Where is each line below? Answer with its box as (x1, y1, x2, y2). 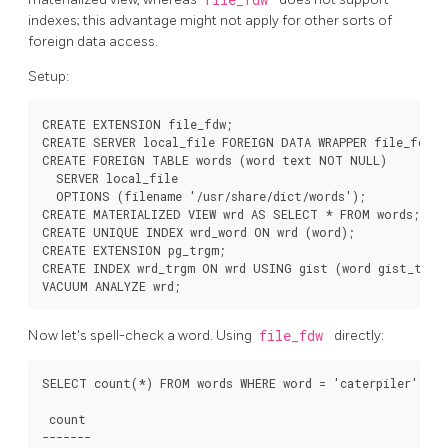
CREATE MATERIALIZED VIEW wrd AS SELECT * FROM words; (42, 205, 420, 222)
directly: (334, 327, 384, 345)
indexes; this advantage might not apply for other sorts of (28, 11, 392, 29)
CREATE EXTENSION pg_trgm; (42, 241, 226, 258)
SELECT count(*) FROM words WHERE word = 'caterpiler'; (42, 375, 425, 392)
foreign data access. (28, 32, 158, 50)
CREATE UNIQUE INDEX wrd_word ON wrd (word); (42, 223, 355, 240)
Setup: (28, 67, 69, 85)
